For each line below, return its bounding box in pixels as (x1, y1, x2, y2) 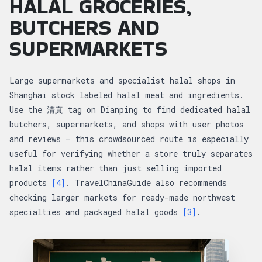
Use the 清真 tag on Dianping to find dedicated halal (9, 104, 250, 115)
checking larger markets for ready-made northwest (9, 191, 235, 203)
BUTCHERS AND (9, 12, 160, 43)
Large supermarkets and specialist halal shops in (9, 74, 235, 86)
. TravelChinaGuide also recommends (65, 177, 227, 188)
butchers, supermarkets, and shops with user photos (9, 118, 244, 130)
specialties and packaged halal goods (9, 206, 182, 218)
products (9, 177, 51, 188)
